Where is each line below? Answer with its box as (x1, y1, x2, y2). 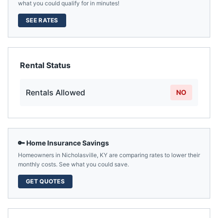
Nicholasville (62, 151, 97, 159)
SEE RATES (26, 17, 58, 24)
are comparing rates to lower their (108, 151, 200, 159)
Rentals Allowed (26, 88, 85, 97)
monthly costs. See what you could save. (18, 161, 129, 168)
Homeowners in (18, 151, 62, 159)
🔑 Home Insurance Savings (18, 139, 109, 147)
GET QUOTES (26, 178, 65, 185)
